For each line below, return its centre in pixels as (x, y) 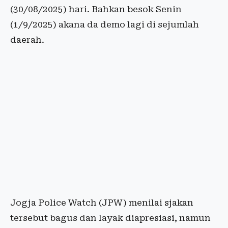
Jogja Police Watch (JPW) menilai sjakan (102, 203)
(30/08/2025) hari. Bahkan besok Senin (96, 9)
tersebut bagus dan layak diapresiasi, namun (110, 218)
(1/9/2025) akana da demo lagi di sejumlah (105, 25)
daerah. (27, 40)
